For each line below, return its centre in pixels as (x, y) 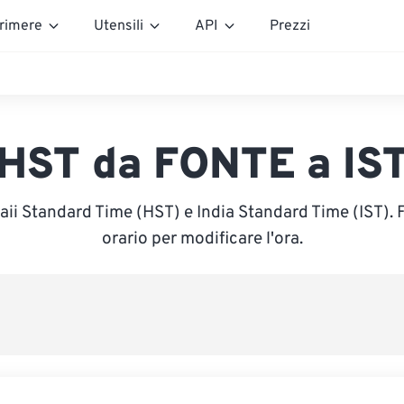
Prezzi (290, 26)
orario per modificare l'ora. (202, 239)
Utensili (119, 26)
